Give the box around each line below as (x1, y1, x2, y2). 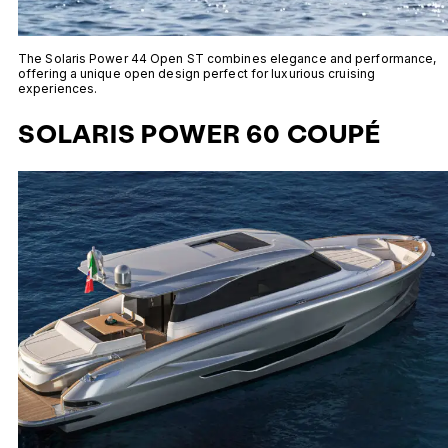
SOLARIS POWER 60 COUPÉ (18, 117, 381, 150)
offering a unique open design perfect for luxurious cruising (18, 66, 376, 82)
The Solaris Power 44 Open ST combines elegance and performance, (18, 51, 437, 67)
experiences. (18, 81, 98, 97)
